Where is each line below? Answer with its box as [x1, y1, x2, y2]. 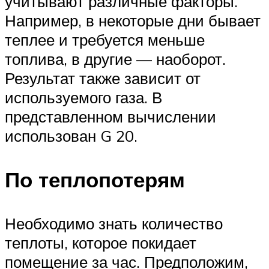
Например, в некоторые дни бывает [5, 10, 261, 30]
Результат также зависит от [5, 68, 201, 88]
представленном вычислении [5, 106, 216, 126]
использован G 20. [5, 125, 138, 145]
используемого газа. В [5, 87, 162, 107]
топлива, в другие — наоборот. [5, 49, 226, 68]
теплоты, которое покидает [5, 233, 196, 253]
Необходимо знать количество [5, 214, 223, 234]
